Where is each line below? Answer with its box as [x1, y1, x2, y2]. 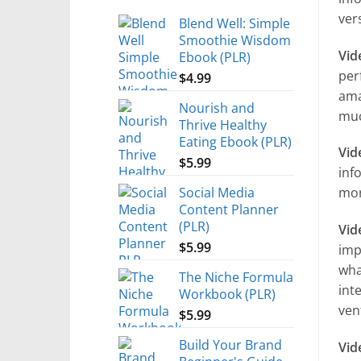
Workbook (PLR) [179, 284, 276, 303]
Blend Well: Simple [179, 13, 290, 32]
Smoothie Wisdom [179, 30, 291, 49]
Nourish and [179, 98, 255, 117]
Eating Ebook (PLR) [179, 131, 292, 151]
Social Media [179, 182, 255, 201]
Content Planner [179, 199, 279, 218]
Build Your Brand [179, 334, 282, 354]
